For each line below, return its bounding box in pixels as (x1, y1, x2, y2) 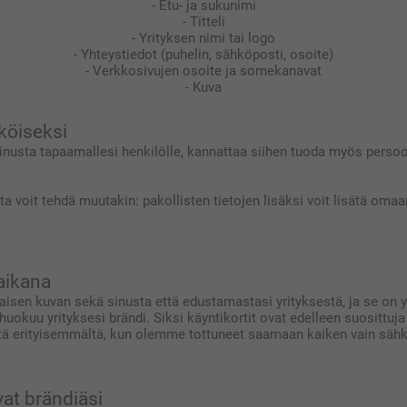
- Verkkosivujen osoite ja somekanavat (85, 62, 322, 79)
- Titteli (182, 13, 225, 30)
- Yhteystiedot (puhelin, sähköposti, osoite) (74, 45, 333, 63)
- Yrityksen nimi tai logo (132, 29, 275, 46)
